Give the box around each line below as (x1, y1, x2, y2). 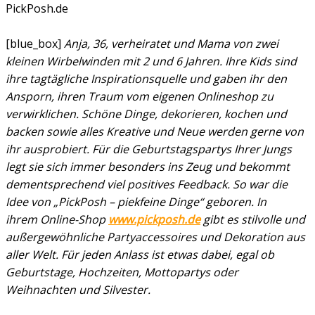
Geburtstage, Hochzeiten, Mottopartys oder (6, 264, 238, 281)
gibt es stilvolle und (200, 212, 305, 228)
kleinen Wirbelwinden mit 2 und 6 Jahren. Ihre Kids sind (6, 53, 297, 70)
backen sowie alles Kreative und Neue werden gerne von (6, 124, 304, 140)
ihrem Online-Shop (6, 212, 108, 228)
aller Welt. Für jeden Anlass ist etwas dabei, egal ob (6, 247, 274, 263)
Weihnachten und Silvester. (6, 282, 150, 298)
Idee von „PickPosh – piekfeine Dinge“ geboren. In (6, 194, 266, 210)
